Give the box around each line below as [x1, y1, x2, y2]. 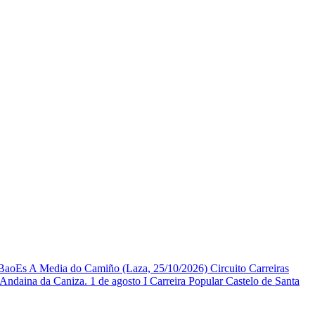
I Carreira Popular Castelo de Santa [143, 275, 300, 288]
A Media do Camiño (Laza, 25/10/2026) [29, 262, 210, 275]
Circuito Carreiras [210, 262, 289, 275]
